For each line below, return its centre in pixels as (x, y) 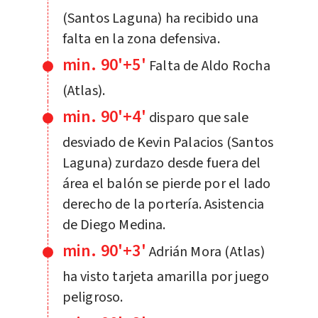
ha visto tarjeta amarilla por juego (166, 276)
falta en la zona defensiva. (141, 39)
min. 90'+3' (104, 251)
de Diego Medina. (114, 225)
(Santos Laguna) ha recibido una (160, 18)
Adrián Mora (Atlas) (207, 252)
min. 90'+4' (104, 116)
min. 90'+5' (104, 65)
